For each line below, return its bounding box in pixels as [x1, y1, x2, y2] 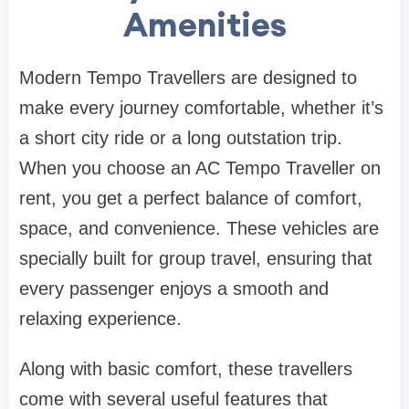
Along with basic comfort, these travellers [19, 358, 352, 379]
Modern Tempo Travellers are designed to [19, 67, 357, 88]
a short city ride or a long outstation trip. [19, 127, 342, 148]
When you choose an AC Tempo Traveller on [19, 157, 381, 178]
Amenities [122, 3, 287, 46]
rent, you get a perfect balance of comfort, [19, 187, 362, 208]
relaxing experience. [19, 308, 182, 329]
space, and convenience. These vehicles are [19, 217, 379, 238]
